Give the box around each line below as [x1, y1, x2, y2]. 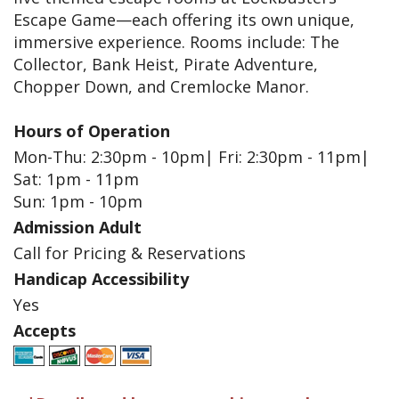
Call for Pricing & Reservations [13, 242, 246, 265]
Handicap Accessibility [13, 268, 189, 290]
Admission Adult [13, 216, 142, 239]
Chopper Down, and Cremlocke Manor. [13, 76, 309, 98]
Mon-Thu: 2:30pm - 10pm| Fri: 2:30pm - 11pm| [13, 146, 370, 168]
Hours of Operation [13, 120, 170, 142]
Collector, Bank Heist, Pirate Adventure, [13, 53, 318, 76]
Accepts [13, 320, 76, 342]
